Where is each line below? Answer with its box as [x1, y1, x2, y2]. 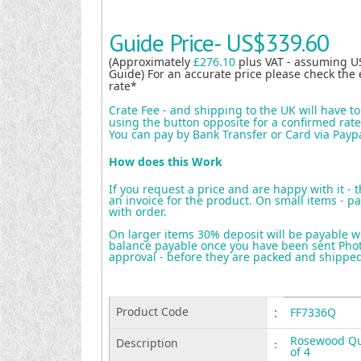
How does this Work [108, 154, 222, 169]
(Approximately [108, 54, 193, 69]
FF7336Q [289, 305, 336, 320]
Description [115, 335, 178, 351]
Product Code [115, 304, 189, 319]
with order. [108, 204, 167, 219]
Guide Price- [108, 27, 226, 58]
